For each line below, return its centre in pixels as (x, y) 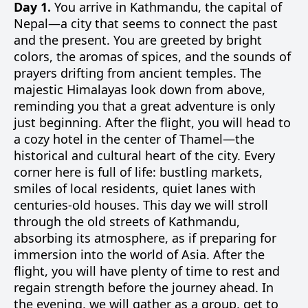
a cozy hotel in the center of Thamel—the (134, 139)
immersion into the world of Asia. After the (139, 254)
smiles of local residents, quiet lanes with (135, 188)
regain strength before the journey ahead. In (144, 287)
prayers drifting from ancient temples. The (137, 73)
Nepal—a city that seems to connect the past (146, 23)
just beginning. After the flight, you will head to (152, 122)
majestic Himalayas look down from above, (140, 89)
